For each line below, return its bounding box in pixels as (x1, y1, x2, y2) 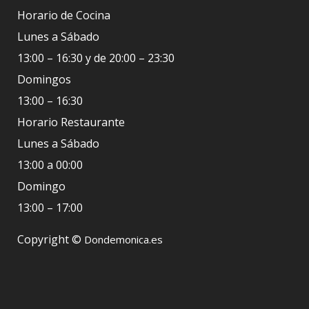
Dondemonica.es (84, 232, 163, 246)
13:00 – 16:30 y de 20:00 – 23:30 (17, 50, 175, 66)
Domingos (17, 71, 71, 87)
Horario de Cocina (17, 7, 110, 23)
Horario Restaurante (17, 114, 125, 130)
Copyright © (17, 231, 84, 247)
